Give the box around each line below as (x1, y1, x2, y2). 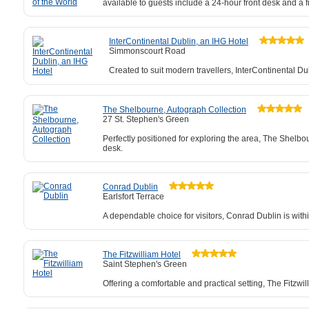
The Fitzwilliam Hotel (103, 250, 181, 259)
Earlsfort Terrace (103, 192, 164, 201)
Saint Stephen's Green (103, 259, 187, 269)
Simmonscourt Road (109, 46, 186, 56)
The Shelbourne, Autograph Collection (103, 105, 246, 114)
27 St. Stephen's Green (103, 114, 189, 124)
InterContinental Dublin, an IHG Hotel (109, 37, 248, 46)
